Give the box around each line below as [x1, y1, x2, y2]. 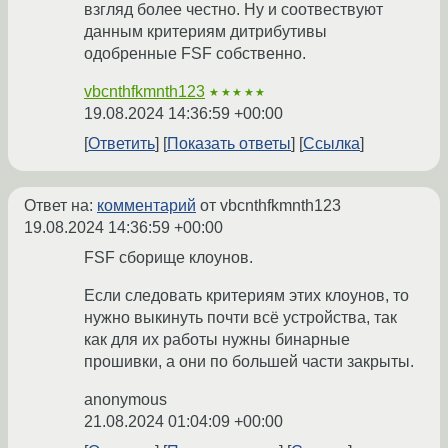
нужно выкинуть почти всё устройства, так [84, 309, 397, 327]
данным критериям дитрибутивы [84, 23, 327, 41]
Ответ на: [24, 197, 97, 215]
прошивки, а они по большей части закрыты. [84, 353, 414, 371]
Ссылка [303, 135, 360, 153]
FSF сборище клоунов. [84, 249, 253, 267]
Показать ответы [167, 135, 291, 153]
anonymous [84, 391, 167, 409]
